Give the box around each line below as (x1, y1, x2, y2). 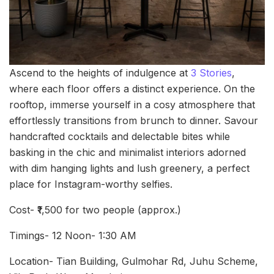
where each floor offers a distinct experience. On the (9, 83, 255, 95)
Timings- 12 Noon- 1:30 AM (9, 229, 136, 242)
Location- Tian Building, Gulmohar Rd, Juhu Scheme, (9, 255, 258, 267)
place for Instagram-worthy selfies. (9, 178, 172, 190)
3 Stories (191, 67, 232, 79)
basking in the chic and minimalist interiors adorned (9, 146, 246, 158)
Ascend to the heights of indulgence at (9, 67, 191, 79)
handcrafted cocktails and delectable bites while (9, 130, 230, 143)
